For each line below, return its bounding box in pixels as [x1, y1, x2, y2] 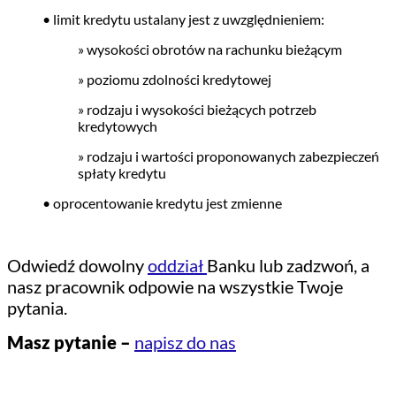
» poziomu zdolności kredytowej [78, 70, 271, 88]
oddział [148, 254, 207, 276]
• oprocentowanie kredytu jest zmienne [42, 194, 282, 211]
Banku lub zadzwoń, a [207, 254, 369, 276]
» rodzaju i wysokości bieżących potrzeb [78, 100, 316, 118]
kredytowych [78, 117, 157, 134]
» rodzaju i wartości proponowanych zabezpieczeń [78, 147, 379, 164]
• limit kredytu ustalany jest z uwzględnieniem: [42, 10, 324, 27]
